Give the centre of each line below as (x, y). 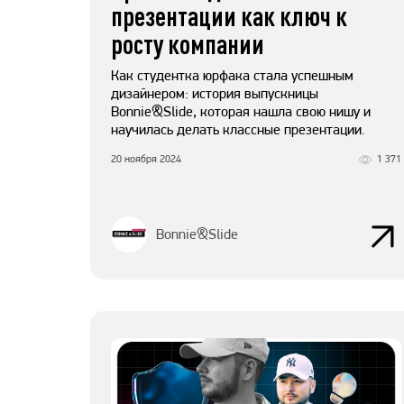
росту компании (188, 44)
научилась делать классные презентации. (238, 130)
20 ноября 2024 (146, 159)
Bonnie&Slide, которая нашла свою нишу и (241, 112)
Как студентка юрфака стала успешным (232, 76)
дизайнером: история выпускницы (215, 94)
